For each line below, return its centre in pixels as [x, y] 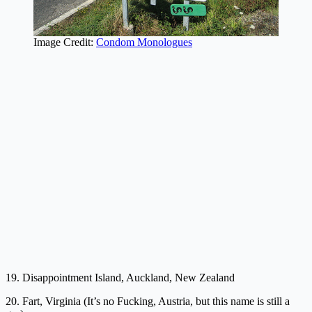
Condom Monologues [144, 42]
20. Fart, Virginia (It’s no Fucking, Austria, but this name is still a [148, 302]
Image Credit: [65, 42]
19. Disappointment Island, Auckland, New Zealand [120, 278]
